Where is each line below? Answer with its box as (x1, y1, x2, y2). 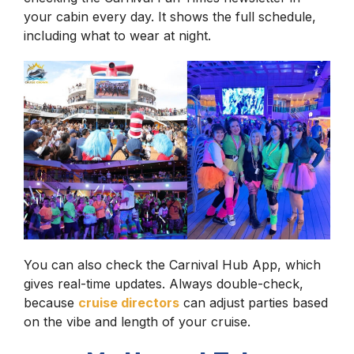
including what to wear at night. (24, 28, 211, 44)
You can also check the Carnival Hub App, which (24, 257, 321, 273)
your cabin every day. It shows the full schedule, (24, 9, 316, 25)
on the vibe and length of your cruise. (24, 314, 254, 330)
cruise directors (78, 295, 179, 311)
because (24, 295, 78, 311)
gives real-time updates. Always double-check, (24, 276, 303, 292)
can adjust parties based (179, 295, 328, 311)
